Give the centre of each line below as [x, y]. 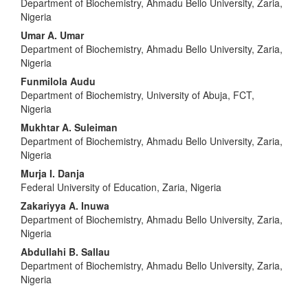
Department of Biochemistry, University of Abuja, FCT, [137, 95]
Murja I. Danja [53, 173]
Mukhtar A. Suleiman [69, 127]
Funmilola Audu [58, 81]
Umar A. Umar [52, 35]
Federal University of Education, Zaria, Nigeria [121, 187]
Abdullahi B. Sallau [65, 251]
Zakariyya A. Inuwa [65, 205]
